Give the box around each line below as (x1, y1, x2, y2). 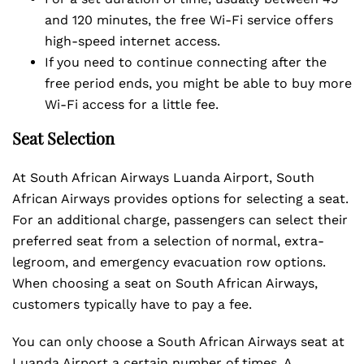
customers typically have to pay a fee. (12, 297, 256, 312)
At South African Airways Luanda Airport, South (12, 170, 314, 185)
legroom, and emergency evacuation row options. (12, 254, 326, 270)
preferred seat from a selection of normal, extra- (12, 233, 324, 249)
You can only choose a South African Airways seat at (12, 334, 344, 349)
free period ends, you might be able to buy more (45, 76, 352, 91)
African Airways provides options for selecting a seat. (12, 191, 349, 206)
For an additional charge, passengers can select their (12, 212, 348, 227)
